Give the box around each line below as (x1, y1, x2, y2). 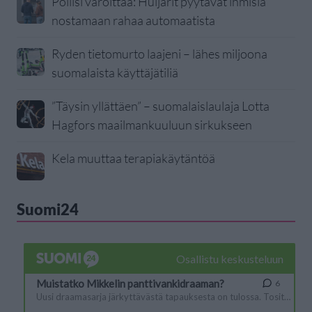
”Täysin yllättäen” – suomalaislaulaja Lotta (52, 98, 270, 114)
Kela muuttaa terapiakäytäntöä (52, 150, 215, 166)
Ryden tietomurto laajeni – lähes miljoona (52, 46, 267, 62)
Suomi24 (17, 200, 79, 219)
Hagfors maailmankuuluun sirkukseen (52, 117, 252, 133)
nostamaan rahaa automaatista (52, 13, 215, 29)
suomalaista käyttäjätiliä (52, 65, 178, 81)
